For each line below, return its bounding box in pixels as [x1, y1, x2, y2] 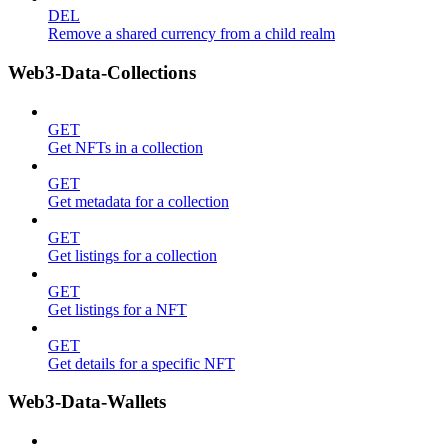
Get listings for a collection [48, 246, 217, 264]
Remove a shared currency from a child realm [48, 25, 335, 43]
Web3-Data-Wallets [8, 391, 166, 413]
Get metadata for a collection [48, 192, 229, 210]
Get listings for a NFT [48, 300, 187, 318]
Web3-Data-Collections [8, 61, 196, 83]
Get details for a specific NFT [48, 354, 235, 372]
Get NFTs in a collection [48, 138, 203, 156]
